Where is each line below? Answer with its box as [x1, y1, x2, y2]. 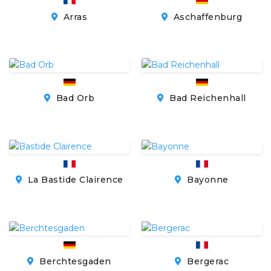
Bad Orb [53, 93, 95, 104]
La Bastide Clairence [25, 174, 123, 186]
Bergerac [184, 256, 229, 267]
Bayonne [184, 174, 229, 186]
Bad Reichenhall [166, 93, 246, 104]
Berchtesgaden [36, 256, 111, 267]
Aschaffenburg [171, 11, 243, 22]
